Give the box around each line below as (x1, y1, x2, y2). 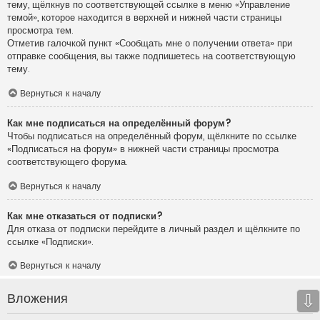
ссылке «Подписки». (7, 234, 94, 249)
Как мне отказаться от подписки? (7, 209, 163, 223)
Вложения (7, 289, 68, 307)
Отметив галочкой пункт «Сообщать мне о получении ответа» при (7, 36, 292, 51)
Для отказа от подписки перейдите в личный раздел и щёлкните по (7, 221, 300, 236)
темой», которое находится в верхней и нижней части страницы (7, 11, 281, 25)
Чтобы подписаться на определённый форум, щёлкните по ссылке (7, 129, 296, 143)
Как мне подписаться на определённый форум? (7, 116, 231, 130)
